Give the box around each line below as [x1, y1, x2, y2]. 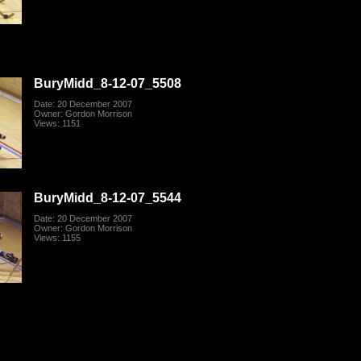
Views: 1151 [34, 118, 81, 129]
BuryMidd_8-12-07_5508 [34, 76, 182, 91]
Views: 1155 [34, 233, 81, 243]
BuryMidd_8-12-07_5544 [34, 190, 182, 205]
